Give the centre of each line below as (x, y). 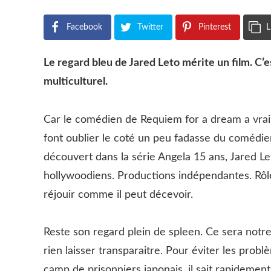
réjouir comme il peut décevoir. (118, 194)
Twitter (150, 27)
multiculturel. (76, 82)
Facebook (84, 27)
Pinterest (215, 27)
